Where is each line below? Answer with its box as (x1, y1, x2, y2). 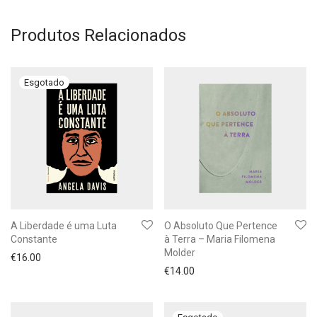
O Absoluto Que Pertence (164, 220, 277, 231)
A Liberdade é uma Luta (11, 220, 117, 231)
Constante (11, 234, 57, 245)
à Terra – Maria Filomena (164, 234, 275, 245)
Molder (164, 247, 195, 258)
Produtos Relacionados (11, 25, 186, 45)
